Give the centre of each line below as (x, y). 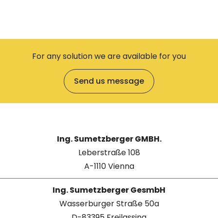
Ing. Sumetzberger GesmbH (109, 190)
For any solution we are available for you (109, 56)
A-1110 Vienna (109, 166)
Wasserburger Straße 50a (109, 204)
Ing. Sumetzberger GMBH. (109, 139)
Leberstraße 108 (109, 153)
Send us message (109, 81)
